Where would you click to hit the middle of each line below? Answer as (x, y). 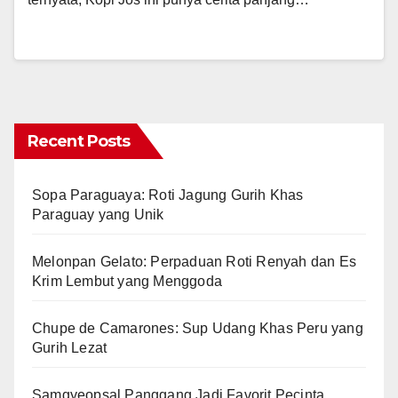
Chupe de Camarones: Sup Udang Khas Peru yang (198, 329)
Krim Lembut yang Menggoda (127, 282)
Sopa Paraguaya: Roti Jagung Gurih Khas (168, 195)
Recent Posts (79, 142)
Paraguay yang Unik (98, 215)
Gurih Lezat (70, 348)
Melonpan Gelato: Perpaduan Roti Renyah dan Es (195, 262)
